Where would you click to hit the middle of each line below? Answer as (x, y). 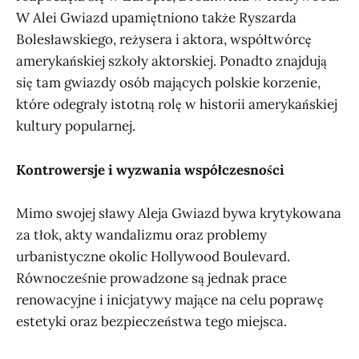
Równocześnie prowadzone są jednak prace (151, 278)
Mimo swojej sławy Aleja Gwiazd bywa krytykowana (179, 213)
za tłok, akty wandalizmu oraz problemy (141, 234)
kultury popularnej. (76, 126)
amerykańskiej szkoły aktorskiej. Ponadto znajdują (171, 61)
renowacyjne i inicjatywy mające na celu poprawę (170, 299)
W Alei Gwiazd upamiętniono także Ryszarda (156, 18)
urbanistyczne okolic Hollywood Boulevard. (153, 256)
